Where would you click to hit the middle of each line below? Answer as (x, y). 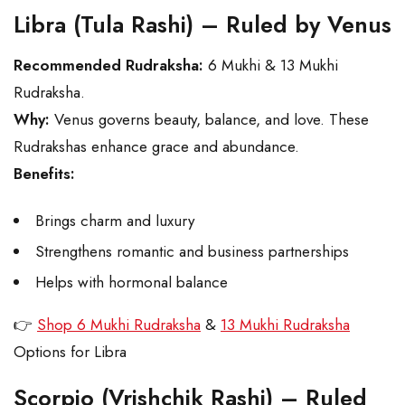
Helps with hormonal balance (134, 283)
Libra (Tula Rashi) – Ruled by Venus (202, 25)
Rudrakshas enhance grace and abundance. (156, 147)
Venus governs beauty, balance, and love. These (209, 120)
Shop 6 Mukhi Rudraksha (119, 325)
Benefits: (44, 174)
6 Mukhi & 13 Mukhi (271, 66)
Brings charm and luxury (115, 221)
